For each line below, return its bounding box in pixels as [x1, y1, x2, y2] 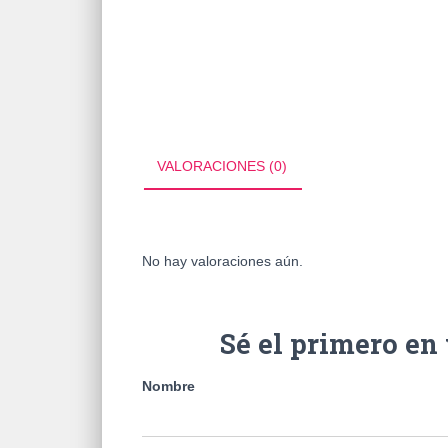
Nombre [142, 378, 195, 395]
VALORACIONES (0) [157, 158, 287, 175]
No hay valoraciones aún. [142, 253, 303, 270]
